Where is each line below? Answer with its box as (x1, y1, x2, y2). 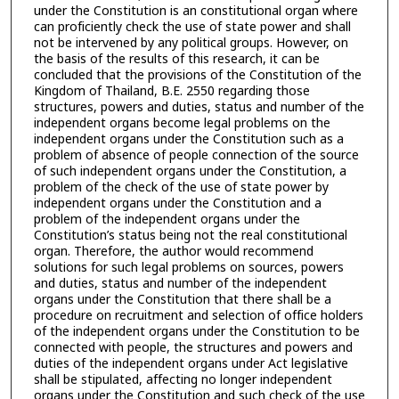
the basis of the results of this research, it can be (33, 49, 320, 69)
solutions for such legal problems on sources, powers (33, 257, 344, 277)
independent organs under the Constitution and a (33, 193, 322, 213)
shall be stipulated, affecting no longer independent (33, 370, 332, 389)
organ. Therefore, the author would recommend (33, 241, 313, 261)
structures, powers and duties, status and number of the (33, 97, 364, 117)
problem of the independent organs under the (33, 209, 300, 229)
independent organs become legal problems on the (33, 113, 330, 133)
